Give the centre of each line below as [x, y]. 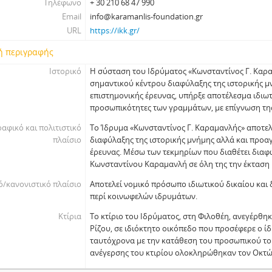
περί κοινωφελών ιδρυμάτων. [144, 196]
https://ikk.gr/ [115, 30]
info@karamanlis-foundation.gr [147, 16]
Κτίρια [70, 216]
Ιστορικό [65, 71]
